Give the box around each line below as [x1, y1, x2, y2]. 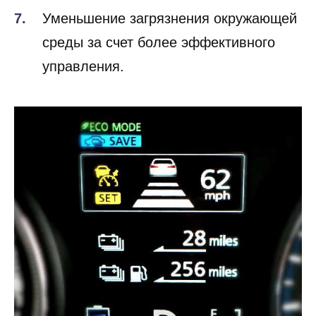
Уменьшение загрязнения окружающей [42, 10, 297, 26]
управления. [42, 58, 124, 74]
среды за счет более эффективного [42, 34, 275, 50]
